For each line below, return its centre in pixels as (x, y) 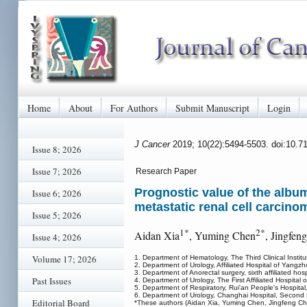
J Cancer (153, 144)
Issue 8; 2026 (57, 149)
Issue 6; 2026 (57, 193)
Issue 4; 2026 (57, 237)
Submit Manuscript (212, 108)
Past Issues (52, 281)
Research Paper (166, 171)
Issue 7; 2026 (57, 171)
